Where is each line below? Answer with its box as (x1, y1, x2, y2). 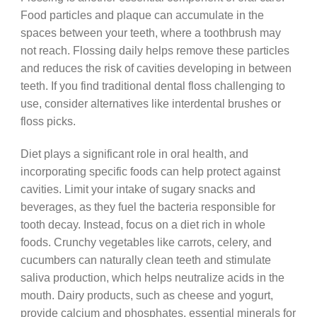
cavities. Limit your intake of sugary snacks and (20, 183, 255, 196)
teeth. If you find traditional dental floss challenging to (20, 79, 285, 92)
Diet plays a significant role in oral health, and (20, 147, 248, 161)
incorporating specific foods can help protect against (20, 165, 280, 178)
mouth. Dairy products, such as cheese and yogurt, (20, 289, 273, 302)
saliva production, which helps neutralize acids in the (20, 271, 284, 284)
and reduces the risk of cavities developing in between (20, 61, 292, 74)
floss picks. (20, 114, 76, 127)
